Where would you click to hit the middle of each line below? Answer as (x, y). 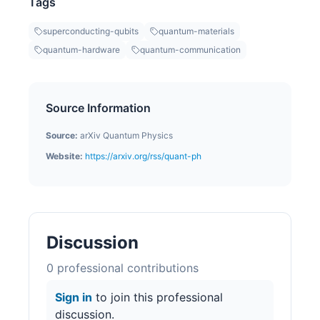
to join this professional (157, 297)
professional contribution (123, 268)
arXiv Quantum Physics (126, 136)
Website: (64, 156)
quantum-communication (190, 50)
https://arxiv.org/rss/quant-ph (143, 156)
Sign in (74, 297)
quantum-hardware (81, 50)
